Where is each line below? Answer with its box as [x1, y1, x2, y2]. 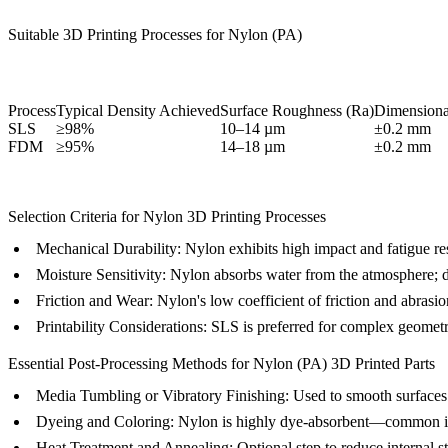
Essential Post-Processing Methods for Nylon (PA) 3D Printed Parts [8, 355, 435, 373]
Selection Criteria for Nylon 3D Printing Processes [8, 208, 326, 226]
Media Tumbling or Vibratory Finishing [36, 387, 285, 405]
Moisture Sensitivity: [36, 266, 166, 284]
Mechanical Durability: [36, 240, 181, 258]
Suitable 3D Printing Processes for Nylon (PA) [8, 26, 302, 44]
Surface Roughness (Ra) [220, 102, 374, 120]
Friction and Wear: [36, 292, 153, 310]
